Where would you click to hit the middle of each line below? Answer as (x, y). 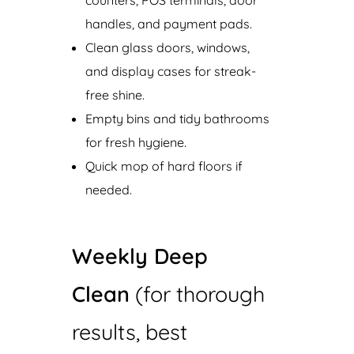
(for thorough (197, 294)
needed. (109, 189)
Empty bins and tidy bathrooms (178, 118)
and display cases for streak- (171, 71)
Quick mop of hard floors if (164, 166)
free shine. (115, 94)
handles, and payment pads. (169, 23)
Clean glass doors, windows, (168, 47)
